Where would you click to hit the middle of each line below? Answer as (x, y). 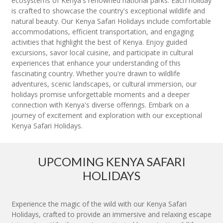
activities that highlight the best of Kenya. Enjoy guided (99, 42)
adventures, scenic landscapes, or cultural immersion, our (104, 84)
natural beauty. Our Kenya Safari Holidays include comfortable (111, 21)
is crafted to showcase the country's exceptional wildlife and (108, 11)
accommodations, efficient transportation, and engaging (103, 32)
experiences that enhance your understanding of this (96, 63)
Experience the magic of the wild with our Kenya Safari (99, 204)
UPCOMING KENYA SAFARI (111, 162)
